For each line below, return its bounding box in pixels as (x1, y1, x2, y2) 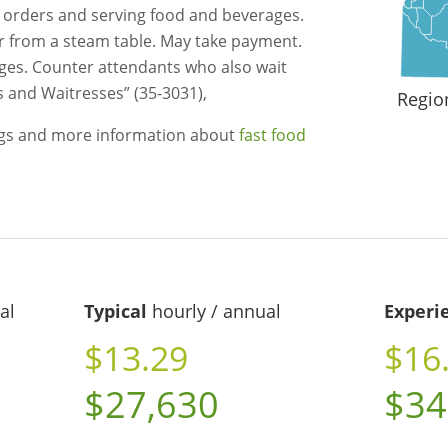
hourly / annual (146, 299, 281, 324)
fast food (239, 124, 306, 147)
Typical (83, 299, 147, 324)
